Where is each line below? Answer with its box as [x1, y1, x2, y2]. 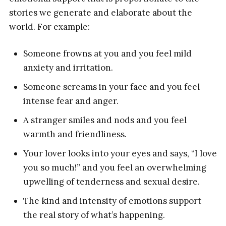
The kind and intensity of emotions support [23, 195, 202, 207]
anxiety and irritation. [23, 62, 114, 74]
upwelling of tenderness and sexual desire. [23, 176, 200, 188]
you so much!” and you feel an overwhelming [23, 162, 207, 174]
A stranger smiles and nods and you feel [23, 115, 187, 126]
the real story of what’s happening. [23, 209, 165, 221]
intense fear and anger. [23, 95, 119, 107]
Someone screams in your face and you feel [23, 81, 200, 93]
